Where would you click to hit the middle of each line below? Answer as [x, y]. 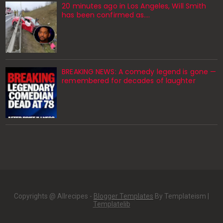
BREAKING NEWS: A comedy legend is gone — [139, 71]
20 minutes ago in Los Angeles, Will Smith [134, 6]
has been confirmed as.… [106, 15]
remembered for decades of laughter [129, 80]
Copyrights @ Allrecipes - [54, 196]
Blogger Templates [123, 196]
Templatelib [111, 204]
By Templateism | [181, 196]
